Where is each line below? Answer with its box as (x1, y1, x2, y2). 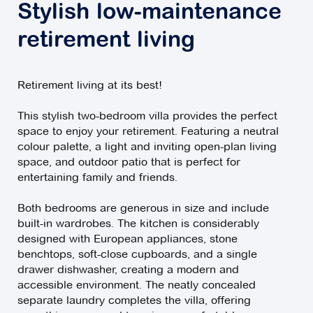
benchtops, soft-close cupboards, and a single (17, 247, 257, 261)
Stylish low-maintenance (17, 2, 282, 25)
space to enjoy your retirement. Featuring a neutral (17, 124, 279, 138)
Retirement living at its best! (17, 78, 162, 92)
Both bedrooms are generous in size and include (17, 201, 269, 215)
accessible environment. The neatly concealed (17, 278, 256, 292)
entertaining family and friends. (17, 170, 177, 184)
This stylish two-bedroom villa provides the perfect (17, 109, 277, 123)
